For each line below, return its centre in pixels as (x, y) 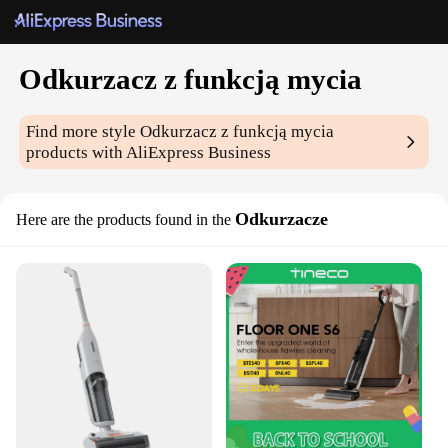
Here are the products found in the (123, 220)
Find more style (83, 132)
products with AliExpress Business (149, 153)
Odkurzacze (281, 219)
